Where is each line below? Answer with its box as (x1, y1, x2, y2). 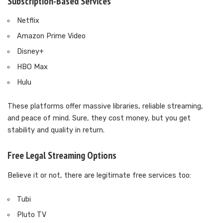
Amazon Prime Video (17, 32, 86, 41)
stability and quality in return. (7, 126, 105, 135)
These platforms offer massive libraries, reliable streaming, (7, 102, 203, 111)
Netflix (17, 16, 40, 25)
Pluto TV (17, 210, 47, 219)
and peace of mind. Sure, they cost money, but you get (7, 114, 191, 123)
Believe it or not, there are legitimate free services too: (7, 171, 191, 180)
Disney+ (17, 47, 44, 56)
